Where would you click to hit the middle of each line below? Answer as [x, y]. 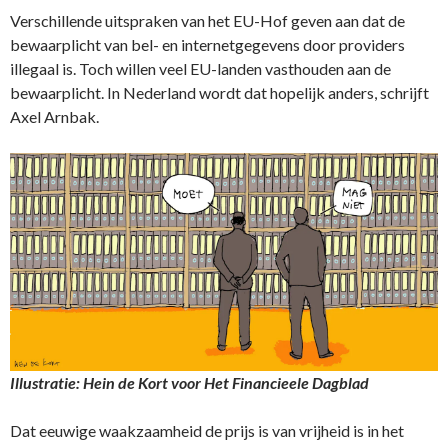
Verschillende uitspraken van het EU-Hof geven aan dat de [207, 20]
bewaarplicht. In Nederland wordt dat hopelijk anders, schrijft [219, 92]
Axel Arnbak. [54, 116]
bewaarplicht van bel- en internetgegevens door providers [207, 44]
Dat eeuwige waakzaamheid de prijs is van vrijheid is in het [207, 430]
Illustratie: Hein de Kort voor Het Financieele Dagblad [189, 382]
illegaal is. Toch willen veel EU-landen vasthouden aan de [200, 68]
